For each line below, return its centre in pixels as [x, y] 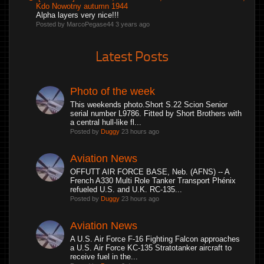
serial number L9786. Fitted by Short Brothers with [156, 113]
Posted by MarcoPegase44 [76, 24]
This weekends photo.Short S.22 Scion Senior [149, 105]
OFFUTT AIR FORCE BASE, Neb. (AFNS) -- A [150, 172]
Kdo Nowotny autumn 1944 [82, 6]
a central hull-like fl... [106, 122]
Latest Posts [132, 56]
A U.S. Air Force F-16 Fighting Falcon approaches [155, 239]
